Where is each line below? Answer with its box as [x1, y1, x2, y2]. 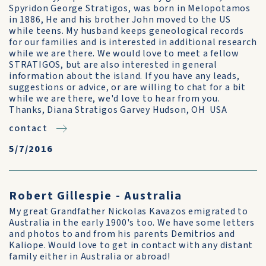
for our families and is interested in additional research [9, 36, 257, 49]
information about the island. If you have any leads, [9, 69, 240, 83]
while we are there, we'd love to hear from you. [9, 92, 223, 105]
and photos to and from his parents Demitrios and [9, 227, 235, 240]
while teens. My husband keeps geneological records [9, 24, 244, 37]
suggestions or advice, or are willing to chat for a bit [9, 81, 246, 94]
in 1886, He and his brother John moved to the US [9, 13, 231, 26]
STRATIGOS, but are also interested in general [9, 58, 217, 71]
